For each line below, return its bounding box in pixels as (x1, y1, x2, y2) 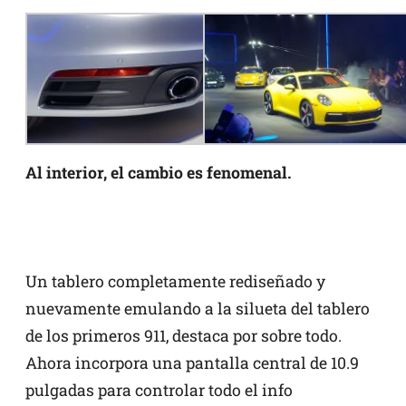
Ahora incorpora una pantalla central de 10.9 (25, 352, 359, 373)
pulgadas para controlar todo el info (25, 379, 293, 401)
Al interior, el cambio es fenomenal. (25, 161, 291, 183)
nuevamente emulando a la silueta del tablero (25, 297, 370, 319)
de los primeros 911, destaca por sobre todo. (25, 324, 342, 346)
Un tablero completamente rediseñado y (25, 270, 325, 292)
